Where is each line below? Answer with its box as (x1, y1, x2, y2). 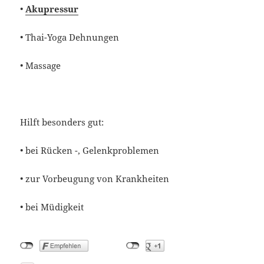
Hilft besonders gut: (20, 116, 104, 128)
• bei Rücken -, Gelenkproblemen (20, 144, 160, 157)
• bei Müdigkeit (20, 201, 84, 213)
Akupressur (25, 3, 79, 15)
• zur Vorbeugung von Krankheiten (20, 173, 170, 185)
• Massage (20, 60, 61, 72)
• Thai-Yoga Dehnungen (20, 31, 120, 44)
